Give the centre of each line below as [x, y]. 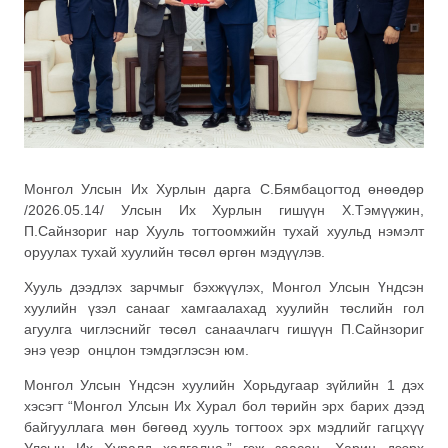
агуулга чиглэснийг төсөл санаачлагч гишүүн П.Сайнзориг [224, 328]
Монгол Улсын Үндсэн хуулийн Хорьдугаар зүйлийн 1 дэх [224, 385]
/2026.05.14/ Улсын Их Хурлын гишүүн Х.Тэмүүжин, [224, 209]
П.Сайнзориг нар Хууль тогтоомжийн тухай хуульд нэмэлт [224, 230]
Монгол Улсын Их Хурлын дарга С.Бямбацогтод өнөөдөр [224, 188]
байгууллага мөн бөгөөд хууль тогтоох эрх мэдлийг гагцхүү [224, 427]
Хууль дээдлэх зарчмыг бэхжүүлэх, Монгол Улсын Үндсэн [224, 286]
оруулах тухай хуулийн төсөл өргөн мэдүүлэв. [174, 251]
